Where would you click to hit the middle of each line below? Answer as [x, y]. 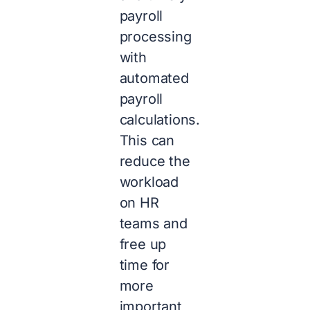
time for [145, 265]
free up [143, 245]
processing [155, 37]
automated [154, 79]
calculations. [160, 120]
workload [149, 182]
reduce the [155, 162]
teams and [153, 224]
